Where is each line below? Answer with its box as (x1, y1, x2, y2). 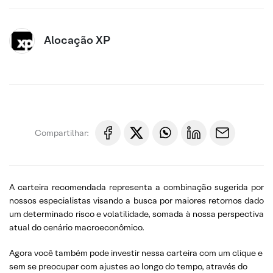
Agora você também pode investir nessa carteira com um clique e (9, 247, 263, 258)
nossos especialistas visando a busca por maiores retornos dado (9, 195, 264, 206)
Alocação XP (44, 33, 110, 47)
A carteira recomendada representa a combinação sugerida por (9, 182, 264, 193)
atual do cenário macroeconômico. (9, 222, 144, 233)
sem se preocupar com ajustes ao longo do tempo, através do (9, 261, 247, 272)
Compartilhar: (35, 127, 89, 138)
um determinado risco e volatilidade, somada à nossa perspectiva (9, 208, 264, 219)
